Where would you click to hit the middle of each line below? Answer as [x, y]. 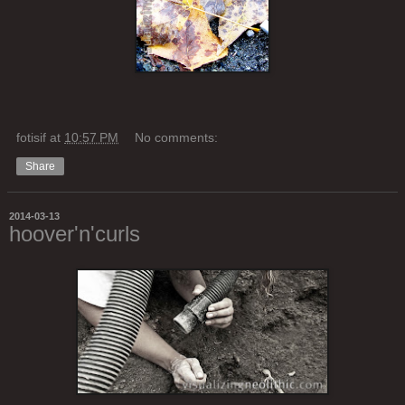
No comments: [177, 138]
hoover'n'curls [75, 234]
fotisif [31, 138]
